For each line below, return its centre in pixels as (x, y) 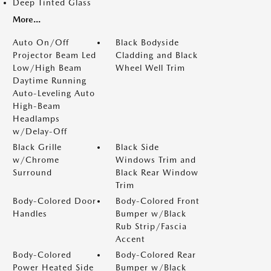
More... (27, 19)
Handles (30, 214)
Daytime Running (50, 80)
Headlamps (36, 119)
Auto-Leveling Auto (54, 93)
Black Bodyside (147, 42)
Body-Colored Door (54, 201)
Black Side (137, 147)
